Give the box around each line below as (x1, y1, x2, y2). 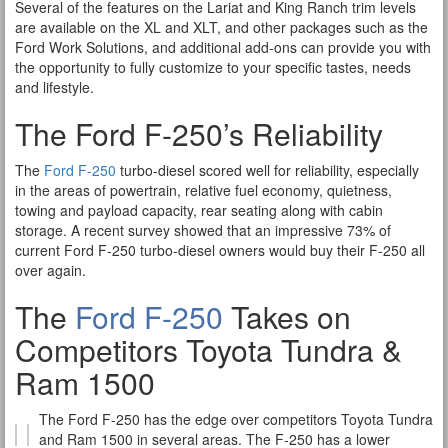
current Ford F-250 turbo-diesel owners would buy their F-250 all (15, 240, 425, 260)
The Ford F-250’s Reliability (15, 112, 383, 155)
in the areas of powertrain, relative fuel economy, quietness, (15, 180, 392, 200)
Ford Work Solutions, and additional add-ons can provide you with (15, 37, 431, 57)
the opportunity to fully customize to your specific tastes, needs (15, 57, 411, 77)
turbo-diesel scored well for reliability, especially (116, 160, 419, 180)
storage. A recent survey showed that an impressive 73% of (15, 220, 391, 240)
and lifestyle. (15, 77, 94, 97)
